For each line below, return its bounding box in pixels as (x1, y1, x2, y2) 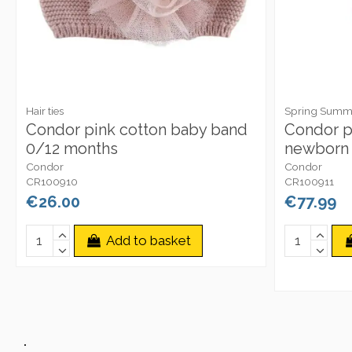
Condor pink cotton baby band (26, 119, 247, 139)
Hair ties (26, 104, 64, 118)
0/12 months (26, 138, 118, 158)
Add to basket (105, 232, 191, 248)
